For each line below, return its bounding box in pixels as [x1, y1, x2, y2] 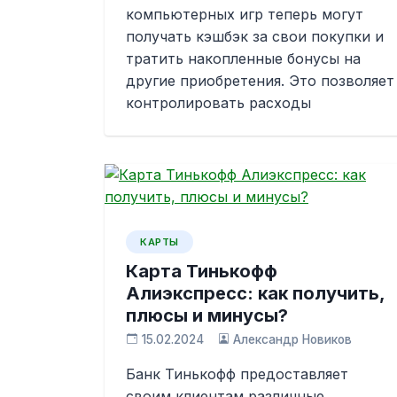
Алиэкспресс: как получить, [126, 283, 385, 304]
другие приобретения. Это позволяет [126, 72, 394, 90]
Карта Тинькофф [126, 261, 277, 282]
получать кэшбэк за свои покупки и [126, 27, 384, 45]
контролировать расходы [126, 94, 311, 112]
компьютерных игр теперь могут [126, 5, 363, 23]
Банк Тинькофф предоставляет [126, 365, 348, 383]
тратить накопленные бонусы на [126, 50, 361, 67]
